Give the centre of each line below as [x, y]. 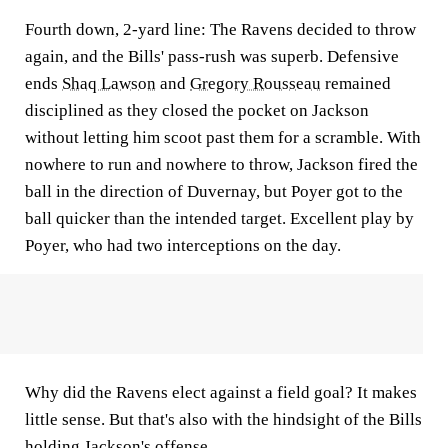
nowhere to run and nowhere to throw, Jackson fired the [221, 164]
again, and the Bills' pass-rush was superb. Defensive [212, 56]
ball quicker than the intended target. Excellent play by [219, 218]
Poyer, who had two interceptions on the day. [183, 245]
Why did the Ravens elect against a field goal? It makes [221, 392]
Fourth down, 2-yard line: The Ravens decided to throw [220, 29]
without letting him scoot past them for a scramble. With [223, 137]
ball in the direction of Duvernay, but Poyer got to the [214, 191]
